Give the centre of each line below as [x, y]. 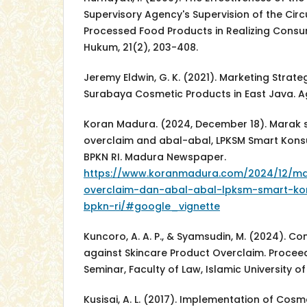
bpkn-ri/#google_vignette [152, 207]
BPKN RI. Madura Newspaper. [155, 157]
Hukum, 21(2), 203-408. [141, 48]
